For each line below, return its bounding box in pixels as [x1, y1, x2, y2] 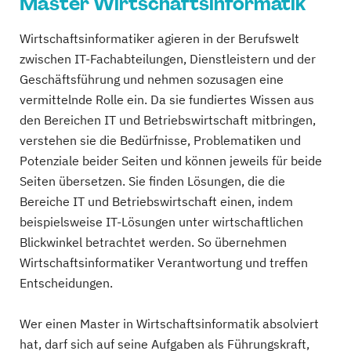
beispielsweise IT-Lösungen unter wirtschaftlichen [20, 213, 303, 230]
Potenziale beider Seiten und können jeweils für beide [20, 152, 322, 168]
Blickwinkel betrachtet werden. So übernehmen [20, 233, 287, 250]
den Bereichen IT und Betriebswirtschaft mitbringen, [20, 111, 316, 128]
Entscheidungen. [20, 274, 113, 291]
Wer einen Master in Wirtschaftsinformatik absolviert [20, 315, 319, 331]
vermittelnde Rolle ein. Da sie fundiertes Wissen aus [20, 91, 314, 107]
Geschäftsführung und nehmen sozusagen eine [20, 71, 284, 87]
